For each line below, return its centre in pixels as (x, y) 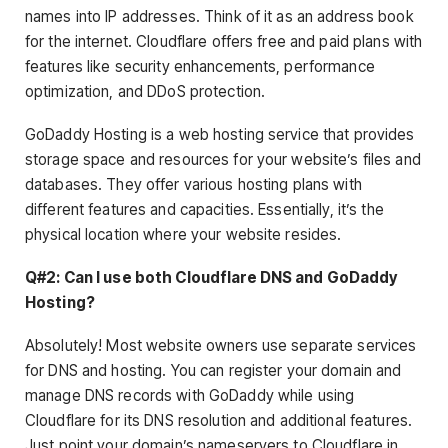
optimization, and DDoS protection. (145, 91)
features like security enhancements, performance (200, 66)
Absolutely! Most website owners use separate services (221, 346)
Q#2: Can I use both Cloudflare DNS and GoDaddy (211, 278)
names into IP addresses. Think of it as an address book (219, 16)
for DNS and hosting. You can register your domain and (213, 371)
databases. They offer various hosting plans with (193, 184)
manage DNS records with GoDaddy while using (190, 396)
